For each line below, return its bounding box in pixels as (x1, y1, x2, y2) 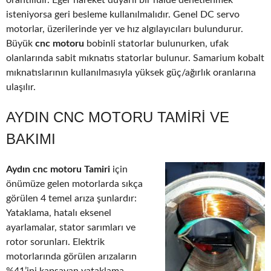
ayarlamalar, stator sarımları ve (6, 223, 135, 233)
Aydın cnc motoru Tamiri (6, 165, 110, 175)
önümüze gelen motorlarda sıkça (6, 179, 143, 189)
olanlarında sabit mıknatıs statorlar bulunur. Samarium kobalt (6, 53, 264, 64)
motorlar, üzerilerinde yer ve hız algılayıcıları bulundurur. (6, 24, 243, 34)
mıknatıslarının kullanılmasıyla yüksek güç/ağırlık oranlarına (6, 68, 256, 78)
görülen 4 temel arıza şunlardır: (6, 194, 137, 204)
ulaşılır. (6, 82, 36, 93)
